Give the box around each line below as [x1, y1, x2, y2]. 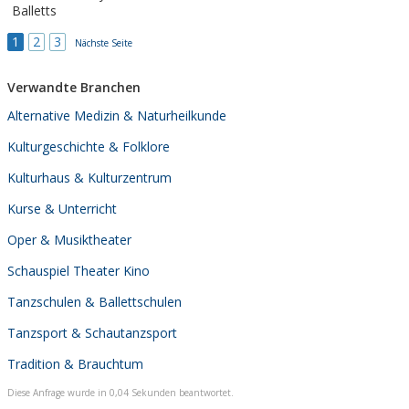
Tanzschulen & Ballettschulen [7, 292, 182, 310]
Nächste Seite [75, 36, 132, 49]
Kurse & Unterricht [7, 199, 117, 217]
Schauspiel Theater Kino [7, 261, 150, 279]
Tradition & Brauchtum [7, 354, 143, 372]
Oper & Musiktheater [7, 230, 131, 248]
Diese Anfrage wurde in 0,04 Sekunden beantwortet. [7, 385, 234, 399]
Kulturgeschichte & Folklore [7, 137, 170, 155]
